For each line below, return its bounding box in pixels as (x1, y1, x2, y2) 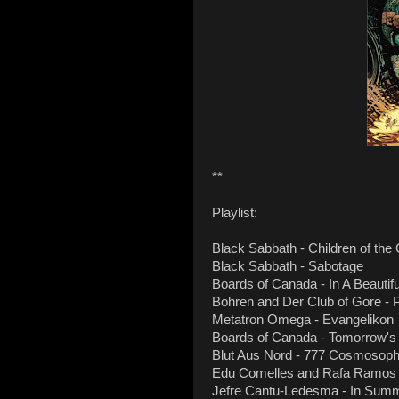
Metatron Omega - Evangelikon (212, 313, 394, 328)
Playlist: (212, 206, 257, 221)
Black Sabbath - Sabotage (212, 259, 363, 274)
